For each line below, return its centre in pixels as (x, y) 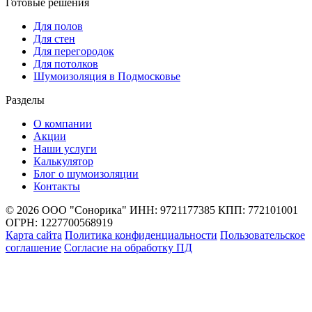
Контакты (57, 186)
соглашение (33, 247)
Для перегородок (74, 51)
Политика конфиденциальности (141, 235)
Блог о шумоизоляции (86, 173)
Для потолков (66, 63)
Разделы (25, 100)
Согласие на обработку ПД (128, 247)
